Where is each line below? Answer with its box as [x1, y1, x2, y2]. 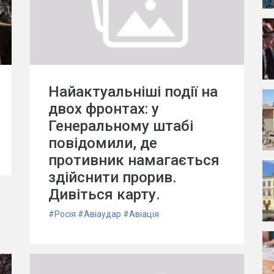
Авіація [129, 209, 159, 219]
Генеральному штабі [48, 117, 193, 135]
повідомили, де [48, 135, 157, 152]
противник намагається [48, 152, 220, 169]
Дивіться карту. [48, 186, 160, 203]
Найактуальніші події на [48, 83, 218, 100]
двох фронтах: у [48, 100, 159, 117]
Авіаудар [84, 209, 121, 219]
